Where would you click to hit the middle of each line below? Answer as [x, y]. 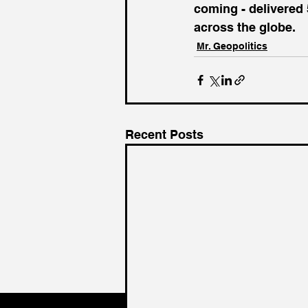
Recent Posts [164, 135]
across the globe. [245, 27]
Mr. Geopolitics [232, 46]
